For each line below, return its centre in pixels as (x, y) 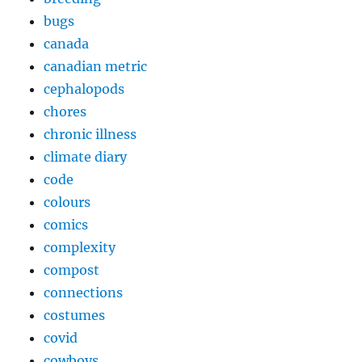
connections (84, 293)
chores (65, 112)
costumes (75, 316)
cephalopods (84, 89)
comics (66, 225)
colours (67, 202)
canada (67, 44)
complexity (80, 248)
